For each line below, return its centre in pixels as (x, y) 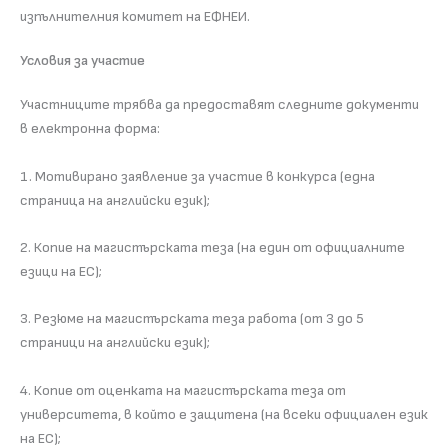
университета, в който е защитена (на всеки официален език (224, 414)
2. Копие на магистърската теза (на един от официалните (212, 248)
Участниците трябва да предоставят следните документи (219, 105)
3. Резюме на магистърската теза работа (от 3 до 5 (192, 319)
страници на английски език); (115, 343)
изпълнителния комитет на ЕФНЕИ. (135, 17)
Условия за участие (82, 61)
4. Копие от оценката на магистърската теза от (183, 390)
